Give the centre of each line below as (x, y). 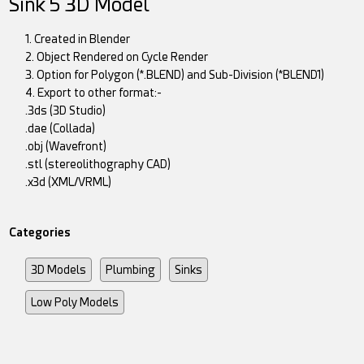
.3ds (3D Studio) (66, 111)
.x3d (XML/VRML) (69, 182)
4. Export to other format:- (94, 93)
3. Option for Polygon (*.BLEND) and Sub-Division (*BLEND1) (175, 75)
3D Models (59, 270)
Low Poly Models (75, 303)
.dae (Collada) (61, 129)
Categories (40, 233)
